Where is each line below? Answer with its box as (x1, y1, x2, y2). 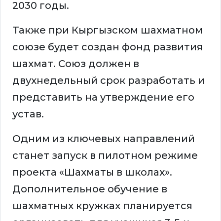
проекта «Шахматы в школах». (12, 166, 172, 179)
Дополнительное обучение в (12, 183, 167, 195)
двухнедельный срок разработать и (12, 74, 205, 87)
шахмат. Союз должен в (12, 58, 139, 70)
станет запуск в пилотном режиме (12, 149, 198, 162)
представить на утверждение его (12, 91, 194, 104)
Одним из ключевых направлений (12, 133, 195, 145)
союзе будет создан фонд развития (12, 41, 203, 53)
